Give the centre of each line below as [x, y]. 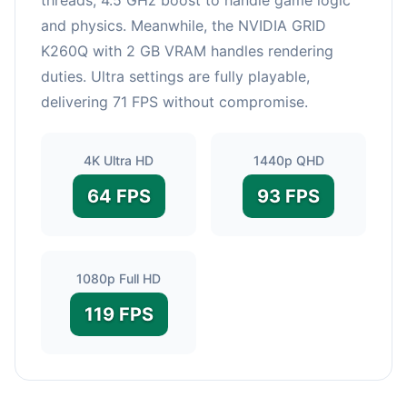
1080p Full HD [119, 278]
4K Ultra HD [119, 160]
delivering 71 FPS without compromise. [174, 101]
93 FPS [288, 196]
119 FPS [119, 314]
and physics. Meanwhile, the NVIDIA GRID [184, 25]
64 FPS [119, 196]
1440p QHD [288, 160]
